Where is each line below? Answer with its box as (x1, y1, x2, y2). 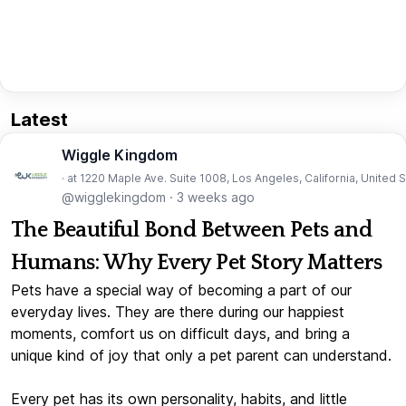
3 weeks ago (177, 189, 255, 206)
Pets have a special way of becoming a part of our (11, 281, 352, 300)
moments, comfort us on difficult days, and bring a (11, 324, 350, 343)
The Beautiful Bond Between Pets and (11, 218, 372, 243)
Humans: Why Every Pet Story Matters (11, 251, 382, 275)
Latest (11, 109, 68, 131)
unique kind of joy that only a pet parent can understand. (11, 346, 391, 365)
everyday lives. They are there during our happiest (11, 303, 344, 322)
